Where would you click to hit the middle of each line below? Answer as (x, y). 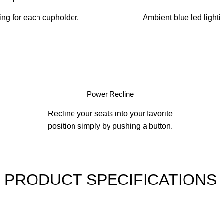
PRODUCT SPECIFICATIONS (110, 180)
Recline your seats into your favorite (110, 114)
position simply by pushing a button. (110, 126)
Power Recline (110, 94)
